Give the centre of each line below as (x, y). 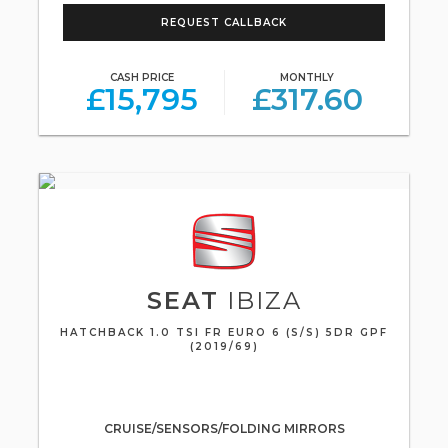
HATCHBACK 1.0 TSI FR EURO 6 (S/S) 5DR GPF (224, 332)
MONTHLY (307, 77)
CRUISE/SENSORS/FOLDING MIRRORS (224, 428)
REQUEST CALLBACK (224, 22)
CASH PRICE (141, 77)
